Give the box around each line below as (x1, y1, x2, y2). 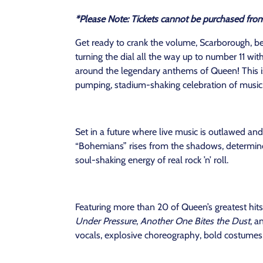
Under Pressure (75, 215, 136, 227)
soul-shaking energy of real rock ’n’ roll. (75, 154, 228, 166)
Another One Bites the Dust (140, 215, 250, 227)
